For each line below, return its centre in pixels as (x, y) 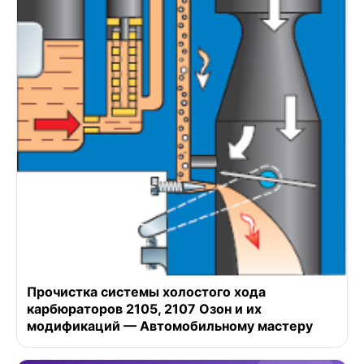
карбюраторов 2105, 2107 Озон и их (144, 309)
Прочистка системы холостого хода (146, 292)
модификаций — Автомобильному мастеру (170, 326)
